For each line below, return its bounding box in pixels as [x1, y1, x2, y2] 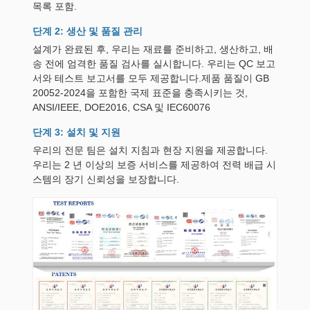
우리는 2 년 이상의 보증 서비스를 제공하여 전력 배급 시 [33, 159, 276, 170]
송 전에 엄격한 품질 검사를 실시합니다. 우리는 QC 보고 [33, 58, 275, 69]
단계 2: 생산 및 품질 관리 [33, 26, 143, 37]
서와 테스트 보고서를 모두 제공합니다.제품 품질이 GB [33, 73, 269, 84]
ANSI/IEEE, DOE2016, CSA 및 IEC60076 [33, 102, 210, 113]
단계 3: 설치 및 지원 [33, 127, 120, 138]
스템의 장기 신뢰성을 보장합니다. [33, 174, 179, 185]
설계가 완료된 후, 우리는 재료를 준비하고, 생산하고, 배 [33, 44, 273, 55]
